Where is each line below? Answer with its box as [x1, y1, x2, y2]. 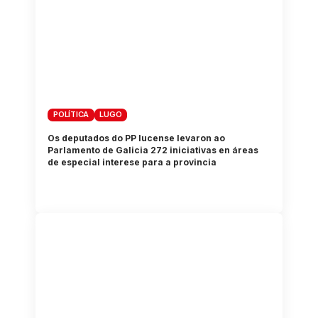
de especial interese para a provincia [48, 156, 217, 168]
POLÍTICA [53, 109, 89, 120]
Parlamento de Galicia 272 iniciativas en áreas [48, 144, 259, 155]
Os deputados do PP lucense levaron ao [48, 132, 226, 143]
